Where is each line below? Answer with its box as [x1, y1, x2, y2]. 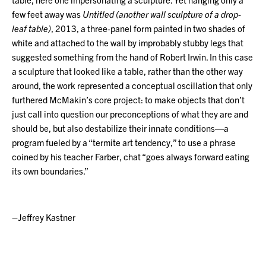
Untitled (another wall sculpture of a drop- [83, 8, 241, 20]
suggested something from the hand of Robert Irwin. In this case [12, 50, 253, 62]
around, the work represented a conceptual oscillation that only [12, 79, 252, 91]
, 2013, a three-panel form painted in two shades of [51, 22, 245, 34]
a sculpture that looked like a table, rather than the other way [12, 65, 243, 77]
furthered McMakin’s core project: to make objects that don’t [12, 93, 245, 105]
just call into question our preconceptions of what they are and [12, 107, 248, 119]
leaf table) [12, 22, 51, 34]
